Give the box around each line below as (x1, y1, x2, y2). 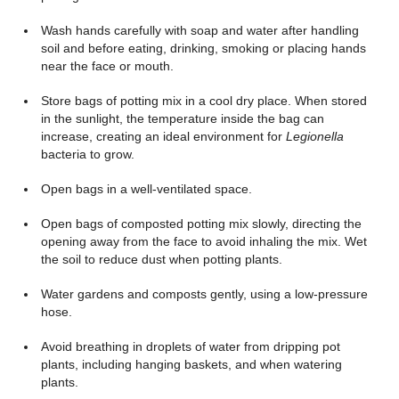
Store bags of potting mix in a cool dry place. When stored (40, 94, 367, 108)
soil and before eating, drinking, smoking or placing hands (40, 41, 366, 55)
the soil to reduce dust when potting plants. (40, 252, 282, 266)
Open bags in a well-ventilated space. (40, 182, 252, 196)
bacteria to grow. (40, 147, 134, 161)
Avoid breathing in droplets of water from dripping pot (40, 339, 340, 354)
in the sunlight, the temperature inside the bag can (40, 111, 324, 126)
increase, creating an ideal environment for (40, 129, 286, 143)
